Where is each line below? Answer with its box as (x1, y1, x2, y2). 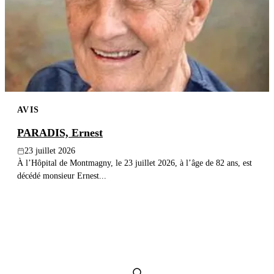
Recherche (22, 31, 57, 42)
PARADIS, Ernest (17, 127, 103, 139)
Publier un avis (113, 7, 169, 17)
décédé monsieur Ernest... (17, 171, 106, 181)
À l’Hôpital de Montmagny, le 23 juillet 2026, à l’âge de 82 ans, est (17, 158, 252, 168)
